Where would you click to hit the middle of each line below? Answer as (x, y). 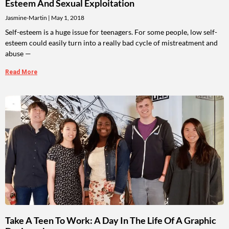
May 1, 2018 (67, 18)
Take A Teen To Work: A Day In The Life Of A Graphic (111, 221)
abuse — (18, 54)
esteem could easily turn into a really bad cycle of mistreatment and (111, 43)
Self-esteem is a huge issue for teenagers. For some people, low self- (111, 32)
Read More (21, 72)
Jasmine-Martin (27, 18)
